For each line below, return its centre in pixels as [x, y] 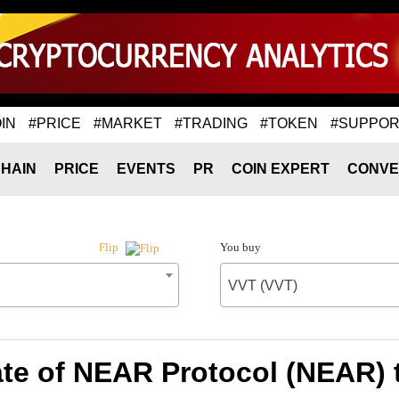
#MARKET [128, 123]
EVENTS [146, 169]
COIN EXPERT [281, 169]
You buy [240, 247]
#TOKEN [289, 123]
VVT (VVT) [262, 285]
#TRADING [211, 123]
